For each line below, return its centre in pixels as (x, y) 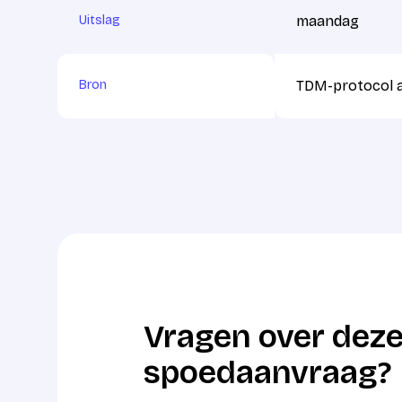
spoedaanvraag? (267, 373)
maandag (327, 21)
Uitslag (100, 20)
